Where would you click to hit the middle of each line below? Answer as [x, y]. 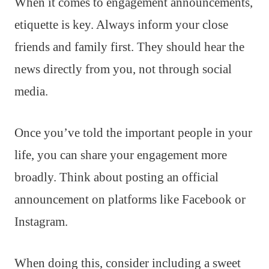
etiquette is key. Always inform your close [121, 24]
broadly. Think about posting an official [116, 177]
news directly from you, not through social [123, 69]
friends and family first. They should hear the [129, 47]
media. [31, 91]
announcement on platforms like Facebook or [130, 199]
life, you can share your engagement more [121, 155]
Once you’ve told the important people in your [133, 132]
